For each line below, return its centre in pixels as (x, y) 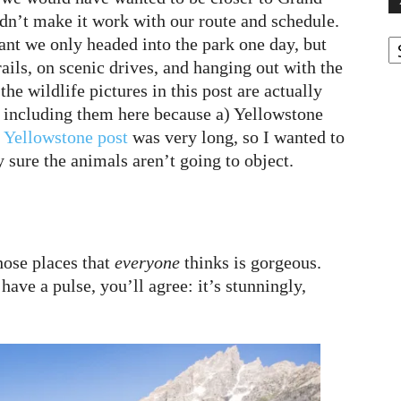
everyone (147, 262)
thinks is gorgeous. (251, 262)
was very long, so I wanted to (236, 137)
